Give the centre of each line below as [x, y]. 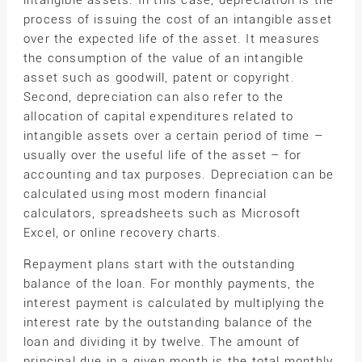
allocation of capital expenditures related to [158, 117]
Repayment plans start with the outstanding [159, 265]
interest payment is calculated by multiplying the [174, 303]
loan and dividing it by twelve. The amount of [161, 342]
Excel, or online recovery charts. [122, 233]
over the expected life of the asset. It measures [172, 39]
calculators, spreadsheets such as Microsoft [162, 214]
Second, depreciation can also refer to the [154, 97]
